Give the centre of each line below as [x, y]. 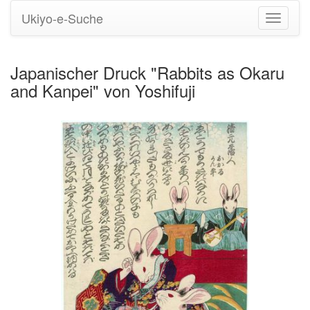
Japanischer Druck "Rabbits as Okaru [147, 72]
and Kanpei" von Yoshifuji [103, 90]
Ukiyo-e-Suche [62, 18]
